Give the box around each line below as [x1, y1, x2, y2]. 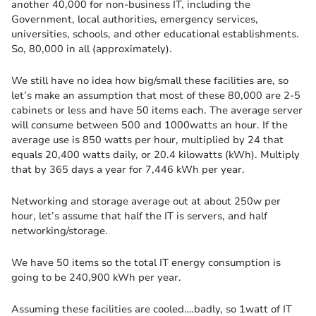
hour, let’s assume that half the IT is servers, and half [11, 209, 267, 224]
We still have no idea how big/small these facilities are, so [11, 73, 288, 88]
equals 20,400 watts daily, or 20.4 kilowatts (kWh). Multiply [11, 147, 300, 162]
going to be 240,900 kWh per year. [11, 270, 181, 285]
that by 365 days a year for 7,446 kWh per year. [11, 162, 245, 177]
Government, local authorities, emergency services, [11, 12, 258, 27]
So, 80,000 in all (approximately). [11, 42, 172, 56]
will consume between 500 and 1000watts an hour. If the [11, 118, 288, 133]
